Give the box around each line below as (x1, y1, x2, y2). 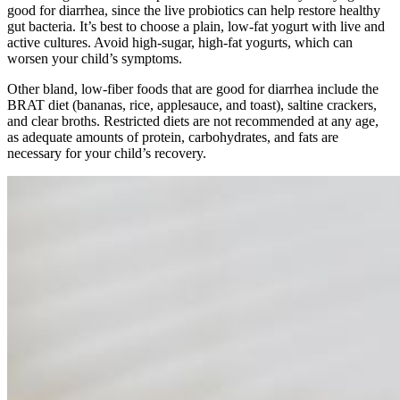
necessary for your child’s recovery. (7, 145, 206, 161)
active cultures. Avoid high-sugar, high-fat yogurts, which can (7, 34, 353, 50)
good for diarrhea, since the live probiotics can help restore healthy (7, 2, 380, 18)
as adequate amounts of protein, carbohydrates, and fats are (7, 129, 338, 145)
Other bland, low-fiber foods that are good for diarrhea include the (7, 80, 379, 96)
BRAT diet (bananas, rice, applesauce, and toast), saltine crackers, (7, 96, 377, 112)
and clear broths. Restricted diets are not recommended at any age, (7, 112, 379, 129)
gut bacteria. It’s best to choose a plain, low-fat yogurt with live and (7, 18, 385, 34)
